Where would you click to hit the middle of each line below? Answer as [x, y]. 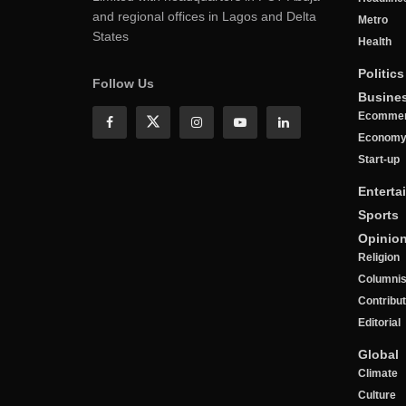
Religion [378, 257]
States [111, 36]
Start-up [378, 159]
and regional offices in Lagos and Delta [204, 16]
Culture [377, 395]
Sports [378, 215]
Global [378, 354]
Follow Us [123, 83]
